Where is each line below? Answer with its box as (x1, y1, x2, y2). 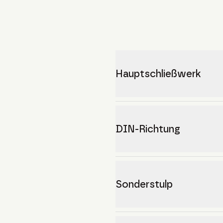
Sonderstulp (115, 178, 173, 190)
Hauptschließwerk (115, 68, 201, 80)
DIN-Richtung (115, 123, 180, 135)
